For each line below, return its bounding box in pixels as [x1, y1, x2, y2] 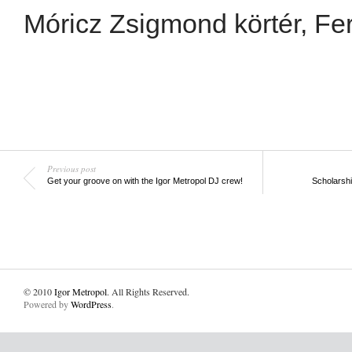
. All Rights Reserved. [107, 284, 189, 298]
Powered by [24, 297, 71, 310]
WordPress [71, 297, 112, 310]
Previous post [47, 162, 96, 174]
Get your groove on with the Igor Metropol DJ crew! [47, 175, 243, 185]
